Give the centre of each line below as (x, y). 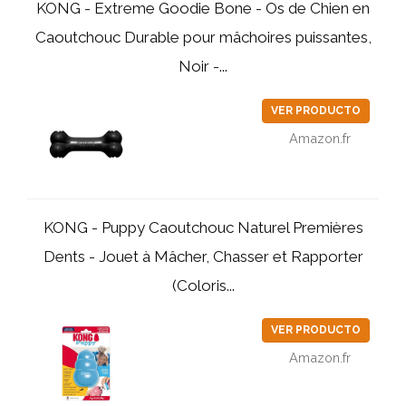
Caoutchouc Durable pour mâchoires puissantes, (203, 37)
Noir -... (203, 66)
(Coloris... (203, 285)
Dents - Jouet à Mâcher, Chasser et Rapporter (203, 256)
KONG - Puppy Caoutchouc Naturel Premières (203, 227)
